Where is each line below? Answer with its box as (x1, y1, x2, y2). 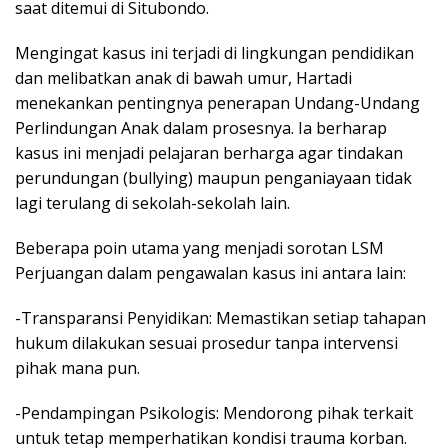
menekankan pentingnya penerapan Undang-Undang (15, 91, 420, 114)
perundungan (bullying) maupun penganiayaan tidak (15, 166, 412, 189)
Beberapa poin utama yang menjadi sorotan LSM (15, 236, 384, 259)
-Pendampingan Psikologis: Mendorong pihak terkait (15, 401, 413, 424)
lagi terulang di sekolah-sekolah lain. (15, 191, 290, 214)
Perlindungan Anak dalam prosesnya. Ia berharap (15, 116, 387, 139)
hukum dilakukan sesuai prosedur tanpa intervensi (15, 331, 398, 354)
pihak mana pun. (15, 356, 140, 379)
